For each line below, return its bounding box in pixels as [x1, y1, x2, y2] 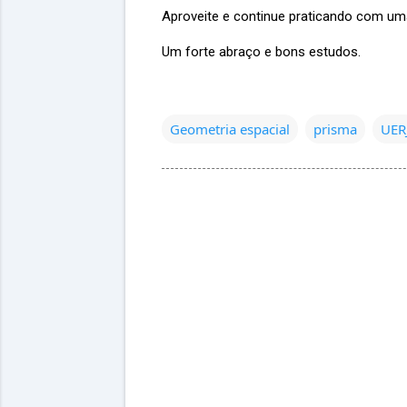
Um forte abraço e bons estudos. [162, 43, 361, 60]
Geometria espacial [170, 119, 290, 138]
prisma [313, 119, 357, 138]
